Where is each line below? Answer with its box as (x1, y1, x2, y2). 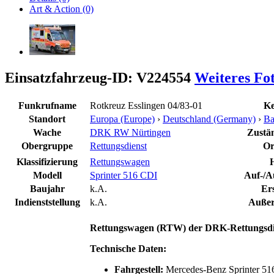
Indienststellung (14, 196, 80, 207)
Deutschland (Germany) (163, 113, 256, 124)
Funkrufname (18, 100, 76, 111)
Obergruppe (21, 140, 73, 151)
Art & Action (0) (29, 3, 94, 14)
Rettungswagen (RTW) (90, 222, 186, 233)
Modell (32, 169, 62, 180)
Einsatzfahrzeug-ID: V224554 (5, 69, 194, 86)
